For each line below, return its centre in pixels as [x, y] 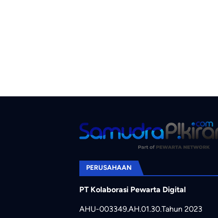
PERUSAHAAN [109, 168]
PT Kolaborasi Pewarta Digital [133, 190]
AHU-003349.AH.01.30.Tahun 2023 [141, 209]
